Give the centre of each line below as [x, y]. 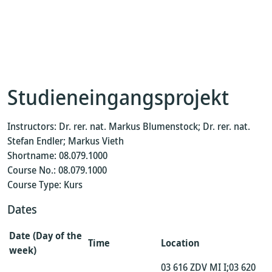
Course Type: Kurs [45, 185]
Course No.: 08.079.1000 [57, 170]
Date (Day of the [46, 236]
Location [180, 243]
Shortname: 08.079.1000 [57, 155]
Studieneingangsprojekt [118, 97]
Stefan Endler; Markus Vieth [66, 141]
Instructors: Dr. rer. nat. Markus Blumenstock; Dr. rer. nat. [129, 126]
